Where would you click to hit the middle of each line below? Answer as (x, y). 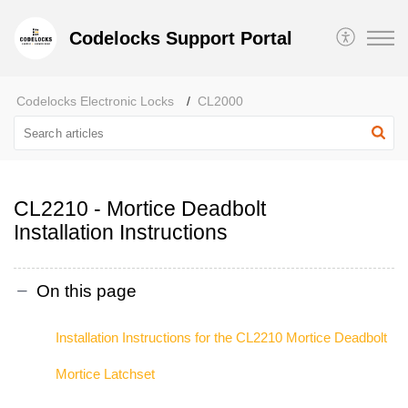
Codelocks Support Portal (180, 38)
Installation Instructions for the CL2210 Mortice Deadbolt (221, 337)
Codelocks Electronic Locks (95, 101)
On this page (87, 291)
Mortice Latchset (107, 373)
